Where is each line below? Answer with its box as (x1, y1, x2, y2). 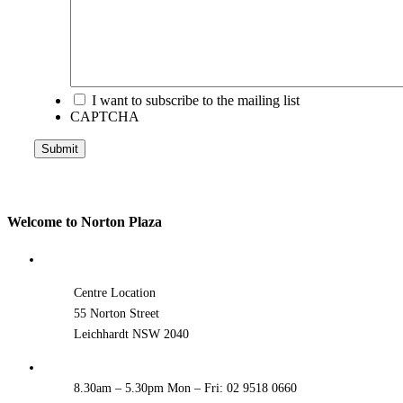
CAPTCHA (70, 109, 139, 125)
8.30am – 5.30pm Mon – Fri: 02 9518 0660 (73, 381, 297, 395)
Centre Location (73, 285, 156, 300)
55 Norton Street (73, 306, 159, 320)
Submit (41, 142, 78, 157)
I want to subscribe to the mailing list (92, 93, 300, 109)
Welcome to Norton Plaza (7, 213, 162, 229)
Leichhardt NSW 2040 (73, 327, 189, 341)
